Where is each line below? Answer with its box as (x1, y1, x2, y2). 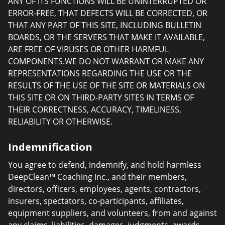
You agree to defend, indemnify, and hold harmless (8, 159, 201, 170)
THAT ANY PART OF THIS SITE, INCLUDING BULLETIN (8, 20, 201, 31)
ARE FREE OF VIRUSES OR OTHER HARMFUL (8, 44, 169, 55)
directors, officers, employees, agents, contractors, (8, 183, 201, 194)
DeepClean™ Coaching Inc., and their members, (8, 171, 187, 182)
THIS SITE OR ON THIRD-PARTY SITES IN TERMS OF (8, 92, 194, 103)
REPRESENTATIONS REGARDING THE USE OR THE (8, 68, 192, 79)
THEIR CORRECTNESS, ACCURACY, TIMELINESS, (8, 104, 181, 115)
